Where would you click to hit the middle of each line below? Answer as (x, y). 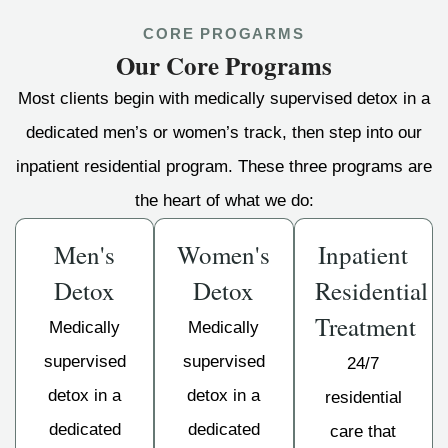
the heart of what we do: (224, 200)
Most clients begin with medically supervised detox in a (224, 98)
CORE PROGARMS (224, 33)
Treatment (365, 326)
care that (363, 431)
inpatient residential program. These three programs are (224, 166)
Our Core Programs (224, 65)
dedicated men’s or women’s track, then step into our (224, 132)
